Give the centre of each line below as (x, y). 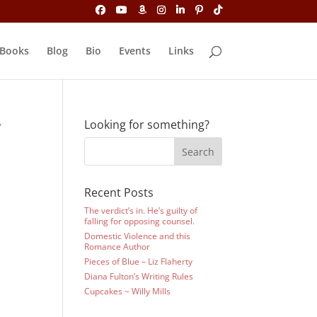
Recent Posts (119, 192)
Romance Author (117, 247)
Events (134, 50)
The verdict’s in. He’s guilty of (141, 211)
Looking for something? (147, 125)
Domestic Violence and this (138, 236)
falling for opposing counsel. (140, 221)
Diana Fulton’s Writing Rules (139, 276)
